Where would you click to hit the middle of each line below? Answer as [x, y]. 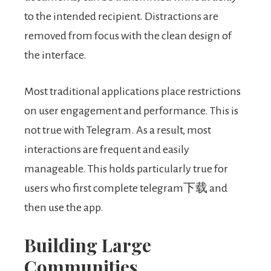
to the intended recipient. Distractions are [121, 17]
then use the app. [64, 208]
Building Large [88, 245]
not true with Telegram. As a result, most [118, 130]
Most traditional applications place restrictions [132, 92]
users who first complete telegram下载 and [126, 188]
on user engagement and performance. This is [131, 111]
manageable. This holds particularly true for [126, 169]
